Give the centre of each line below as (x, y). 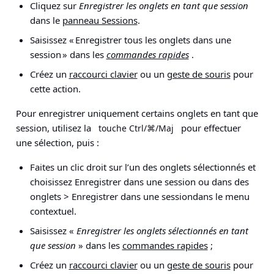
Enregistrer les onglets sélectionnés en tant (162, 231)
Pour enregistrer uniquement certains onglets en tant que (137, 113)
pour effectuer (210, 128)
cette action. (55, 89)
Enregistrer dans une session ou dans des (161, 182)
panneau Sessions (100, 20)
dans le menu (221, 196)
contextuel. (53, 211)
